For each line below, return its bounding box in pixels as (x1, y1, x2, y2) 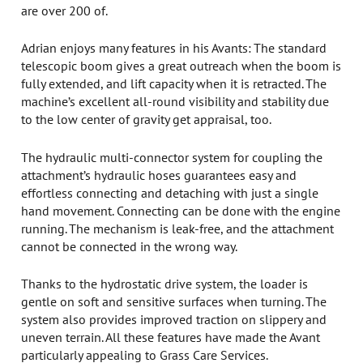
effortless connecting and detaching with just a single (21, 183, 319, 201)
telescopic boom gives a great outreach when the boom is (21, 57, 342, 75)
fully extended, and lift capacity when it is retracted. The (21, 75, 327, 92)
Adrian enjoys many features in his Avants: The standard (21, 39, 327, 57)
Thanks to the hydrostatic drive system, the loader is (21, 275, 309, 292)
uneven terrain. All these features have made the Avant (21, 328, 321, 345)
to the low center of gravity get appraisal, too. (21, 110, 272, 128)
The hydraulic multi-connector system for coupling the (21, 147, 323, 165)
